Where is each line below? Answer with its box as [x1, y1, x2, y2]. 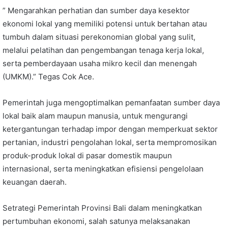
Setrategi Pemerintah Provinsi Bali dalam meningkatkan [3, 203, 202, 213]
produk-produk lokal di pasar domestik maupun [3, 150, 172, 160]
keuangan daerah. [3, 177, 67, 187]
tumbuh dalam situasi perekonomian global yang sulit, [3, 32, 195, 42]
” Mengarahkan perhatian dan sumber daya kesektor [3, 5, 190, 15]
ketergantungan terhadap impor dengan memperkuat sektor [3, 124, 218, 134]
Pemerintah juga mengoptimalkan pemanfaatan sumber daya [3, 97, 220, 107]
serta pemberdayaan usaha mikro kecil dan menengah [3, 58, 197, 68]
